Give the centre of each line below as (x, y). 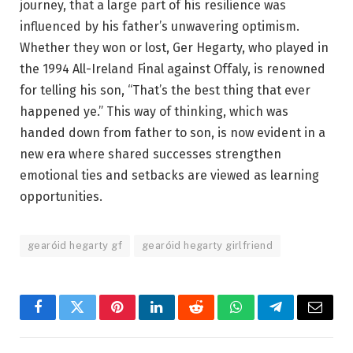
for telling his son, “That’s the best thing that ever (165, 90)
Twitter (97, 319)
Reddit (214, 319)
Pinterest (141, 319)
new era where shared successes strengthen (150, 154)
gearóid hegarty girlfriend (208, 245)
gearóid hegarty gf (75, 245)
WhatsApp (265, 319)
